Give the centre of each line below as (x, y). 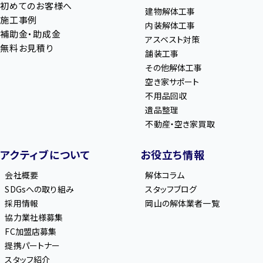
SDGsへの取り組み (39, 189)
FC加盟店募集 (31, 232)
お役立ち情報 (173, 155)
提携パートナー (33, 246)
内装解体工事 (170, 26)
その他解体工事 (174, 68)
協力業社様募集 (34, 218)
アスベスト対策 (173, 40)
